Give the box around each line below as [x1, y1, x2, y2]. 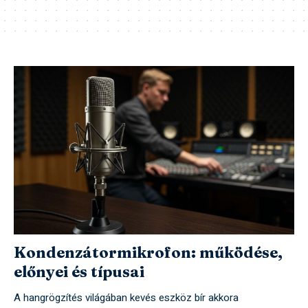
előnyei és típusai [14, 262, 144, 282]
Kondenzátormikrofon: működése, [14, 243, 283, 263]
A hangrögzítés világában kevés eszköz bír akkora [14, 290, 239, 306]
